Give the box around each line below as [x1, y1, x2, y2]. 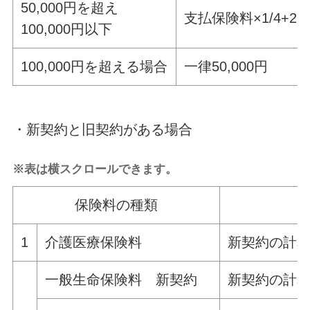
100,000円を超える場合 [21, 58, 168, 74]
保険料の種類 [74, 197, 158, 212]
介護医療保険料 [45, 234, 143, 250]
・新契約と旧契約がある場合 [12, 121, 192, 137]
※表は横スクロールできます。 [12, 161, 177, 176]
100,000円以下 [21, 21, 113, 37]
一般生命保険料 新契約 [45, 271, 198, 287]
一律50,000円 [184, 58, 268, 74]
